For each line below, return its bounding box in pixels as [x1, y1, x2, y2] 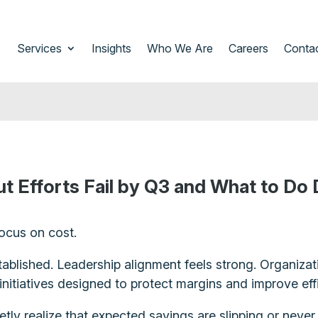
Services [16, 41, 62, 55]
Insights [91, 41, 131, 55]
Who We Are [146, 41, 213, 55]
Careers [228, 41, 268, 55]
